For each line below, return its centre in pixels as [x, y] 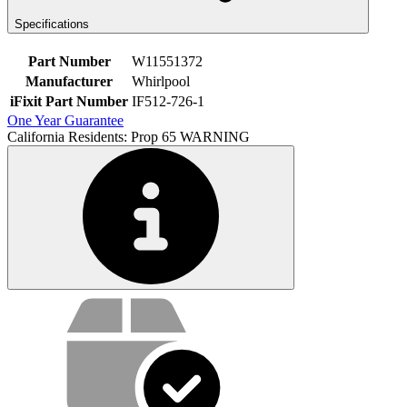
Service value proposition [124, 300]
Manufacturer [69, 81]
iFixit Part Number [69, 101]
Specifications [52, 25]
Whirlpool [161, 81]
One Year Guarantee [65, 120]
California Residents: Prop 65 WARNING [129, 136]
